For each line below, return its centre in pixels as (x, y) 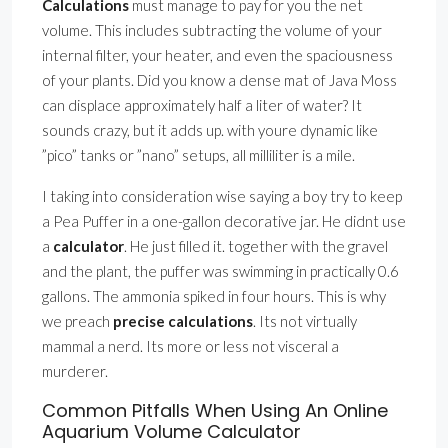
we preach (77, 321)
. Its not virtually (305, 321)
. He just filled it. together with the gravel (256, 246)
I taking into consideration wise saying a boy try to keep (222, 196)
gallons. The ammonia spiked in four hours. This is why (214, 296)
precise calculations (183, 321)
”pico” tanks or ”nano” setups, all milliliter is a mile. (198, 155)
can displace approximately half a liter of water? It (202, 105)
